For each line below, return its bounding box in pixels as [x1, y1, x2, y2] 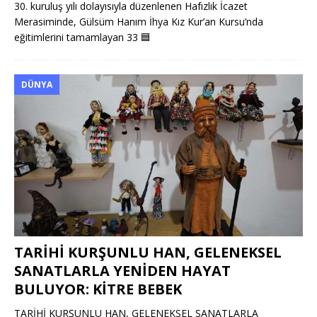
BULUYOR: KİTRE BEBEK [14, 279, 182, 299]
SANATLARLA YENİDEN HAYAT [14, 261, 231, 281]
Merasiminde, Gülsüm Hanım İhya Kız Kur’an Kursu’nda [14, 15, 263, 29]
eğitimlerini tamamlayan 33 [14, 30, 141, 45]
